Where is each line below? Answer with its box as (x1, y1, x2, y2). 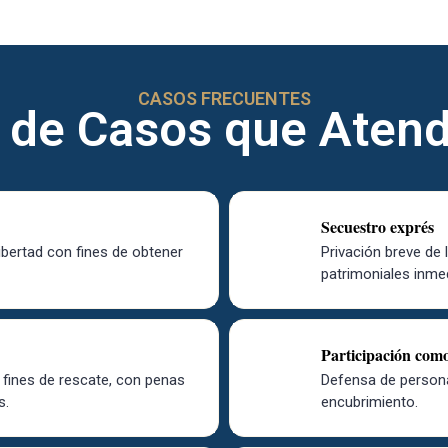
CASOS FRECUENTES (137, 88, 311, 109)
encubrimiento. (320, 393, 418, 411)
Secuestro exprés (320, 215, 434, 238)
